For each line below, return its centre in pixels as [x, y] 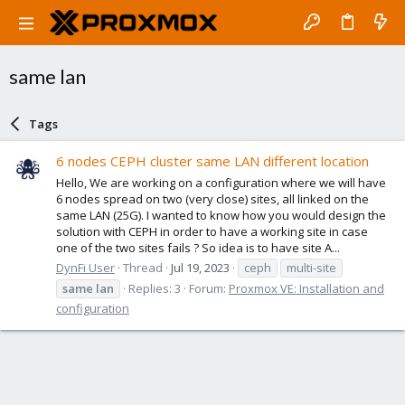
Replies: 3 [155, 288]
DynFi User [85, 267]
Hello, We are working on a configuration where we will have [221, 182]
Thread [143, 267]
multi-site [311, 267]
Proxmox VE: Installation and [306, 288]
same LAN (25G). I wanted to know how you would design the [221, 215]
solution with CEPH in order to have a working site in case [212, 231]
